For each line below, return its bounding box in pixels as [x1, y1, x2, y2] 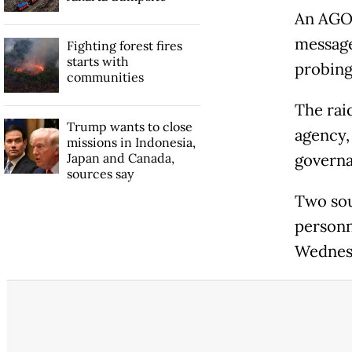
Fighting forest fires [66, 38, 182, 54]
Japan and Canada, [66, 150, 174, 167]
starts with [66, 53, 129, 70]
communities [66, 69, 144, 86]
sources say [66, 166, 134, 182]
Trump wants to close [66, 119, 192, 135]
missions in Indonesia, [66, 134, 196, 151]
